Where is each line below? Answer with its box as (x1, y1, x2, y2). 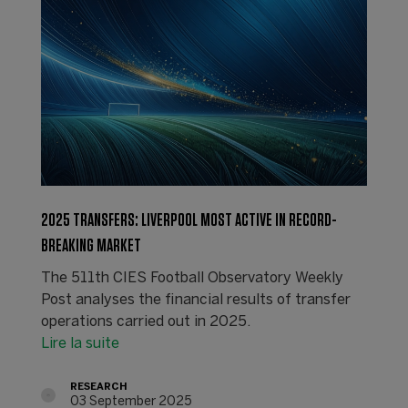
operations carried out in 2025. (40, 315, 250, 330)
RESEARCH (69, 382, 127, 393)
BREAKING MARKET (40, 237, 141, 256)
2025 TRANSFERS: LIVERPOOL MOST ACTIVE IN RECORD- (40, 211, 337, 230)
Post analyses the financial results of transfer (40, 293, 351, 308)
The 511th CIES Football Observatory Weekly (40, 271, 343, 286)
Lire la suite (40, 337, 119, 352)
